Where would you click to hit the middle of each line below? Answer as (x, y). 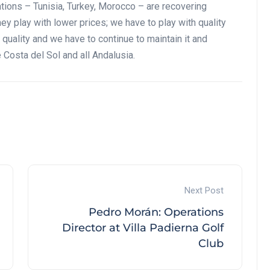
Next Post (204, 191)
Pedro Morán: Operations (156, 212)
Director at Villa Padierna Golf (143, 228)
